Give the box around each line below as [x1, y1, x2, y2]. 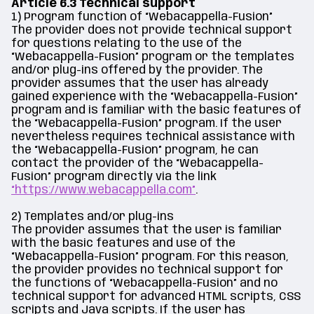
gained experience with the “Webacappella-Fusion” [11, 91, 298, 103]
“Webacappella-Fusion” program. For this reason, [11, 251, 289, 263]
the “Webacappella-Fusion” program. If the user [11, 118, 282, 130]
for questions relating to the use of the [11, 38, 242, 50]
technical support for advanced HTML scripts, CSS [11, 291, 301, 303]
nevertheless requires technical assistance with [11, 131, 295, 143]
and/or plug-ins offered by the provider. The [11, 64, 263, 76]
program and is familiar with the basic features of [11, 104, 301, 116]
